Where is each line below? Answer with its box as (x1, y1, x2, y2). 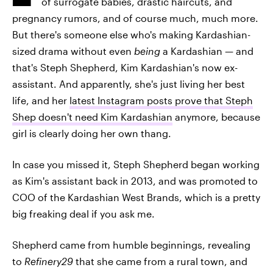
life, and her (12, 94, 69, 106)
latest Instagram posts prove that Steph (69, 94, 253, 106)
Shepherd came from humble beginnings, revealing (12, 239, 250, 250)
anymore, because (172, 111, 260, 122)
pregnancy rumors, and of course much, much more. (12, 12, 258, 24)
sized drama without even (12, 45, 134, 57)
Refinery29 (24, 255, 73, 267)
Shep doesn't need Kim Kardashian (12, 111, 172, 122)
